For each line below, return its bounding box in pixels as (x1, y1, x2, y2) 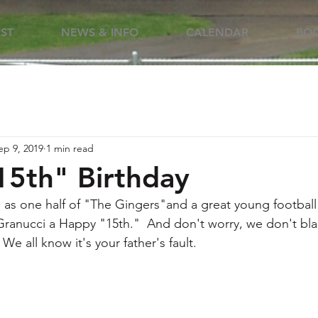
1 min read (46, 141, 94, 155)
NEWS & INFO (61, 26, 138, 39)
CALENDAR (186, 26, 248, 39)
